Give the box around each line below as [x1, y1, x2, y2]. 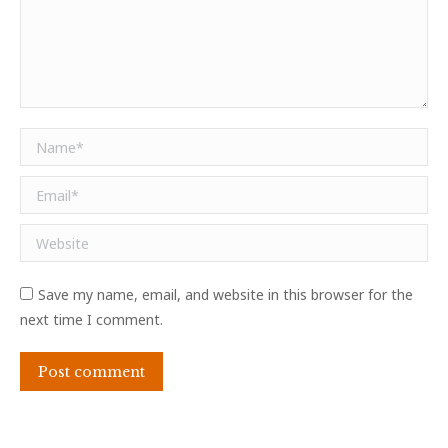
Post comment [38, 363, 145, 381]
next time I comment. [20, 310, 163, 329]
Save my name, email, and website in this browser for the [38, 285, 413, 304]
